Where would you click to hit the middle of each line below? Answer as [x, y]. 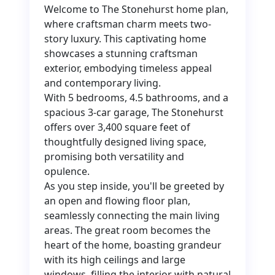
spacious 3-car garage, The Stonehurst [134, 113]
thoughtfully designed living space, [125, 142]
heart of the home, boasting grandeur [133, 245]
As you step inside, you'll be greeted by [134, 186]
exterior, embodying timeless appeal [128, 68]
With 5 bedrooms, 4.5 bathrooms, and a [136, 98]
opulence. [67, 172]
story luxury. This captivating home [125, 39]
